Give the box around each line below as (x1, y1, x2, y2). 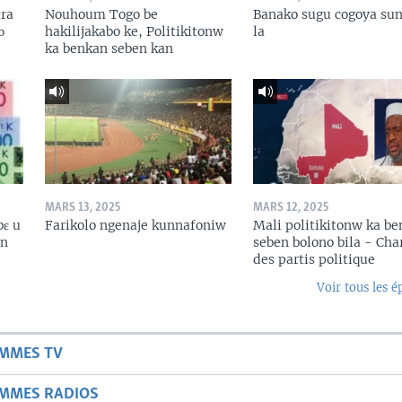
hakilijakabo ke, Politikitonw (44, 23, 223, 40)
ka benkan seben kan (44, 40, 173, 57)
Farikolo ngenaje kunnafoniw (44, 217, 226, 234)
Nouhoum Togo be (44, 6, 158, 23)
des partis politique (252, 251, 375, 268)
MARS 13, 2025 (44, 202, 120, 214)
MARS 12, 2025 (252, 202, 328, 214)
